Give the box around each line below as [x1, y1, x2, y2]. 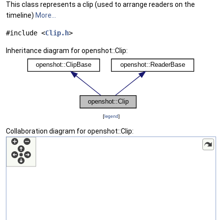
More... [35, 11, 56, 19]
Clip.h [45, 29, 69, 37]
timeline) [6, 11, 35, 19]
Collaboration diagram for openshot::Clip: [6, 127, 134, 135]
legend [104, 113, 118, 119]
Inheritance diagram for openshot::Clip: [6, 47, 128, 55]
